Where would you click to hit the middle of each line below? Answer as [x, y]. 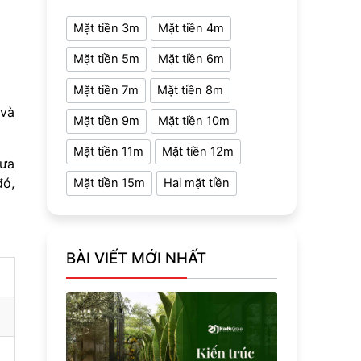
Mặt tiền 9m [106, 121]
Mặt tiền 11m [108, 152]
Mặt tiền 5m [106, 59]
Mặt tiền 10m [194, 121]
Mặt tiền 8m [190, 90]
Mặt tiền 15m [109, 183]
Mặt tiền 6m [191, 59]
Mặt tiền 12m [198, 152]
